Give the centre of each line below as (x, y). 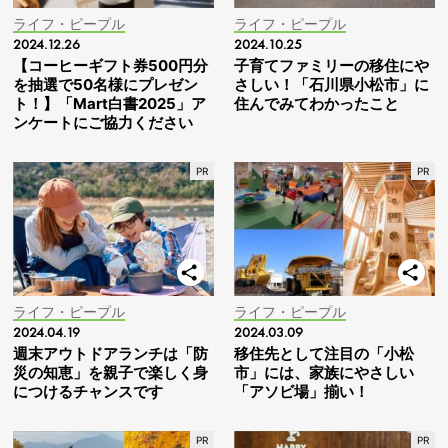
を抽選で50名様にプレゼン (105, 85)
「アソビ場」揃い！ (301, 391)
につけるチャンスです (88, 391)
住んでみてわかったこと (316, 104)
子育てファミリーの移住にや (331, 66)
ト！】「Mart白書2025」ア (109, 104)
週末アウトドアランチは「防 (110, 353)
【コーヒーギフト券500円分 (110, 66)
